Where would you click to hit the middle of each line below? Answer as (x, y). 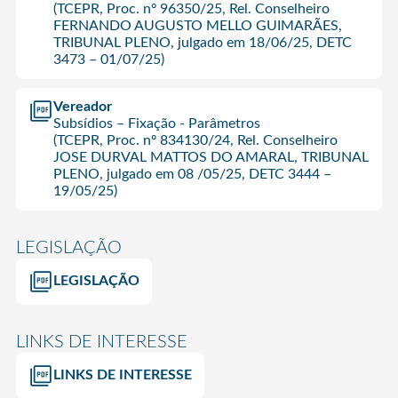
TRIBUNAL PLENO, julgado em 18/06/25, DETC (202, 42)
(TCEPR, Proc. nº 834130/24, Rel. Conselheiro (195, 140)
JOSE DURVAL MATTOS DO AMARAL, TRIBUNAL (211, 157)
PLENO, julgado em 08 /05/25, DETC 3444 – (192, 174)
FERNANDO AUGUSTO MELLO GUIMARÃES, (197, 25)
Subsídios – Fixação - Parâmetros (156, 123)
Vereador (82, 106)
